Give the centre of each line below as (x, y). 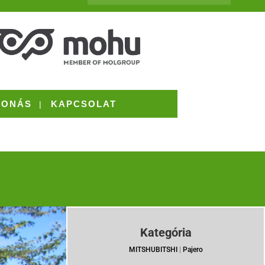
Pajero (193, 249)
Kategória (166, 232)
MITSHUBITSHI (153, 249)
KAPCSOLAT (84, 104)
